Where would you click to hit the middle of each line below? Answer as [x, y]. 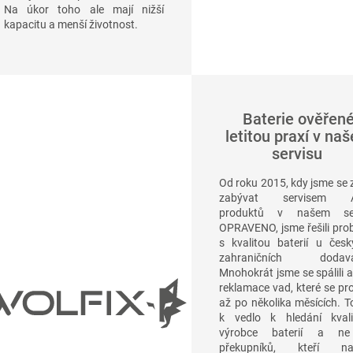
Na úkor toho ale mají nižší [84, 9]
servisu [297, 154]
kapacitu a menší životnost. [71, 24]
